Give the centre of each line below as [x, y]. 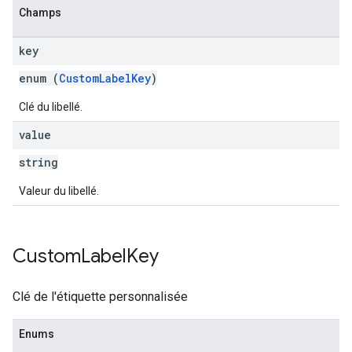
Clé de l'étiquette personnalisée [100, 297]
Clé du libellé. [51, 107]
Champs [40, 13]
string [38, 162]
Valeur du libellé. [59, 191]
